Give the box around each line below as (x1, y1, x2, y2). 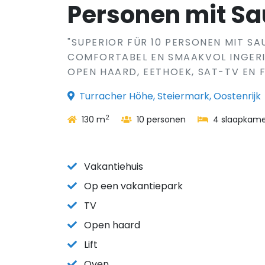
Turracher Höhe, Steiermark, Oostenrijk (79, 89, 261, 103)
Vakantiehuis (84, 160, 143, 173)
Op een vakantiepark (84, 179, 183, 193)
